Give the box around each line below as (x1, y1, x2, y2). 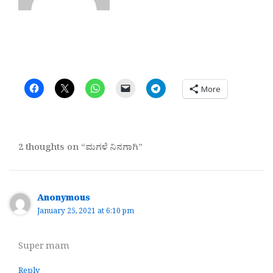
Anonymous (37, 193, 91, 207)
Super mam (18, 240, 69, 255)
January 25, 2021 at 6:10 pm (37, 207, 135, 219)
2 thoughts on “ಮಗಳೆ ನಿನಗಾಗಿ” (18, 142, 143, 157)
